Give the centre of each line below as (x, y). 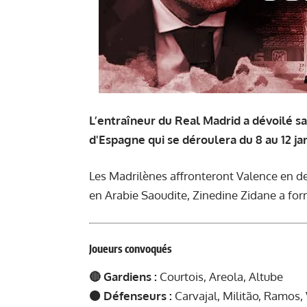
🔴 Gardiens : (123, 277)
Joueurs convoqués (131, 249)
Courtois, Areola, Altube (220, 277)
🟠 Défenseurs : (132, 296)
